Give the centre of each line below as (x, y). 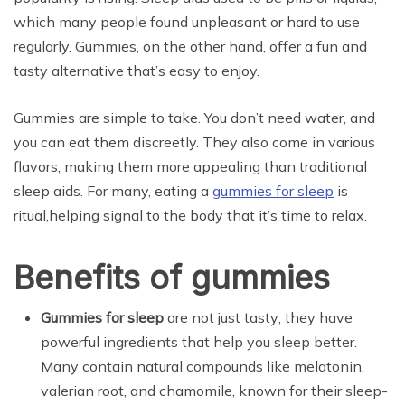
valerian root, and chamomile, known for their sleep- (214, 390)
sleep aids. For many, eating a (113, 190)
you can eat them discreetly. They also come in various (194, 141)
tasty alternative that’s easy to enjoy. (137, 70)
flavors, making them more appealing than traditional (190, 166)
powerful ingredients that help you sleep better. (199, 341)
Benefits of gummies (172, 277)
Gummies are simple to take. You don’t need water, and (194, 117)
